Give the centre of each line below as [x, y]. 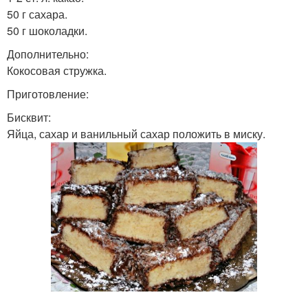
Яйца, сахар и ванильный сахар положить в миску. [136, 134]
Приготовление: [48, 94]
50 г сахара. [37, 14]
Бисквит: [29, 117]
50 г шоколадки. [47, 31]
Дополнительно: [48, 54]
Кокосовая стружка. [57, 70]
